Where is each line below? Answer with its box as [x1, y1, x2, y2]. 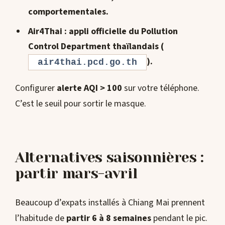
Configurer [15, 82, 57, 95]
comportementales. [28, 5, 108, 18]
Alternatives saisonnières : [15, 149, 204, 166]
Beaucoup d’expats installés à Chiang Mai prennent [15, 196, 205, 209]
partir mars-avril [15, 165, 138, 182]
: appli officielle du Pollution [62, 25, 178, 38]
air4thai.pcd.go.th [37, 57, 137, 67]
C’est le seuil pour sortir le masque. [15, 97, 146, 110]
